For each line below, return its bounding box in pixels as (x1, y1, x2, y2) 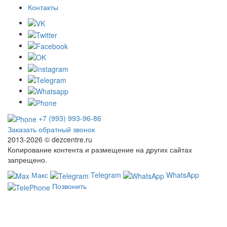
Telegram (91, 170, 121, 180)
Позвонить (52, 181, 87, 192)
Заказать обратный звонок (8, 124, 95, 135)
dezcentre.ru (52, 134, 92, 145)
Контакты (28, 2, 58, 13)
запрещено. (8, 155, 47, 165)
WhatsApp (166, 170, 199, 180)
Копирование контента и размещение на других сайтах (8, 144, 192, 155)
